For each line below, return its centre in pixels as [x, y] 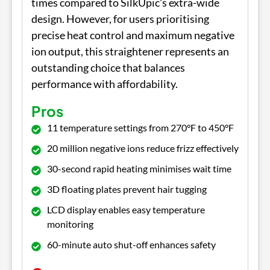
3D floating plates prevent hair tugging [127, 189]
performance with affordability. [105, 83]
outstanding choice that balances [108, 67]
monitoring [70, 224]
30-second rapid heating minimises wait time [139, 168]
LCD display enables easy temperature [126, 209]
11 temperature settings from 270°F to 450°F [140, 127]
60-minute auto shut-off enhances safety [131, 244]
